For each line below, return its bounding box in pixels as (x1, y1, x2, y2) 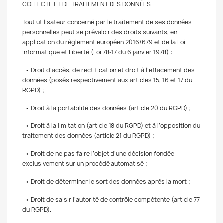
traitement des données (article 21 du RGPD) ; (22, 131, 157, 140)
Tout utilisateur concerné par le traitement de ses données (22, 18, 192, 26)
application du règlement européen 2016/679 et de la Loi (22, 38, 185, 46)
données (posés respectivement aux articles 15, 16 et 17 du (22, 76, 192, 84)
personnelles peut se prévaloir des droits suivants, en (22, 28, 177, 36)
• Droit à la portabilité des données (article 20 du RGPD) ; (22, 104, 192, 112)
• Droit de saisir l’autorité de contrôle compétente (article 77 (22, 195, 200, 204)
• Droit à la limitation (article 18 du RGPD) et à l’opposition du (22, 121, 200, 130)
